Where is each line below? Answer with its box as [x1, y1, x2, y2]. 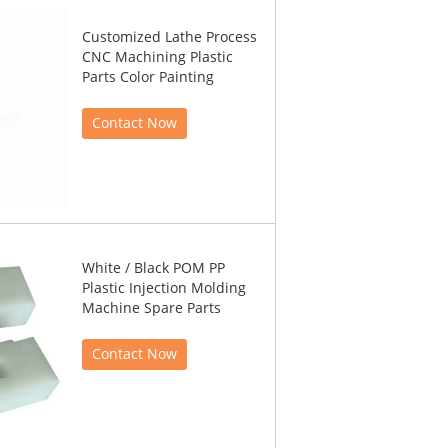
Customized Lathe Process [82, 29, 257, 46]
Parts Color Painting [82, 69, 214, 86]
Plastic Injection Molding [82, 280, 246, 297]
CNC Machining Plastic [82, 49, 233, 66]
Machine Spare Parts [82, 300, 221, 317]
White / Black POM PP [82, 260, 225, 277]
